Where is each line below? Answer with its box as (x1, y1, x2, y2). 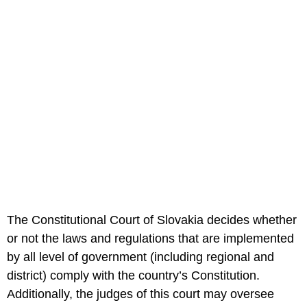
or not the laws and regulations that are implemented (7, 232, 294, 246)
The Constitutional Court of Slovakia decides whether (7, 213, 297, 228)
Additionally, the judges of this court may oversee (7, 287, 274, 302)
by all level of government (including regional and (7, 250, 274, 265)
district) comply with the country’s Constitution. (7, 269, 260, 283)
